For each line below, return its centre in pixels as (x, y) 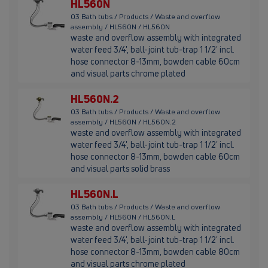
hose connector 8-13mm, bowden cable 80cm (155, 252)
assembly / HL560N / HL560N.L (123, 217)
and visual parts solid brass (120, 169)
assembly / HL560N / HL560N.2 (123, 122)
